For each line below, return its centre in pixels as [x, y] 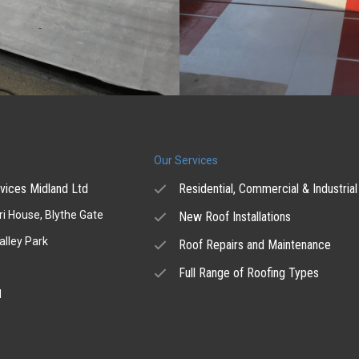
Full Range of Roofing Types [249, 272]
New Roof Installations [235, 216]
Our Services [186, 160]
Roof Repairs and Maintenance [255, 244]
